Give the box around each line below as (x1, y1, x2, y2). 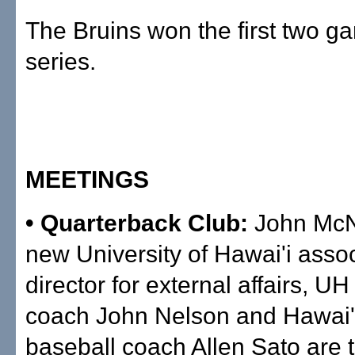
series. (25, 48, 96, 74)
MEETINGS (25, 166, 149, 193)
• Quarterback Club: (25, 210, 254, 236)
